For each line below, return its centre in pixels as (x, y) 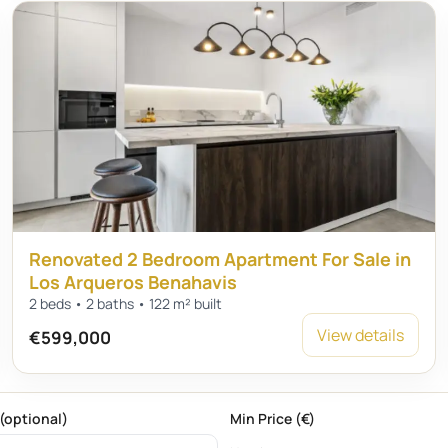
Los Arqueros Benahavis (132, 282)
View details (361, 335)
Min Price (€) (272, 418)
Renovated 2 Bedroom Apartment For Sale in (219, 259)
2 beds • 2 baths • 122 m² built (125, 303)
